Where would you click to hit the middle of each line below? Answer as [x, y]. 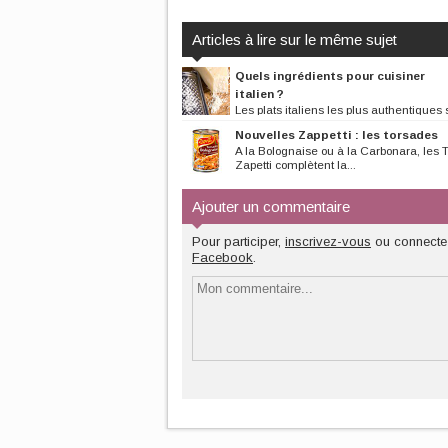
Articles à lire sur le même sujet [294, 39]
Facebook [222, 257]
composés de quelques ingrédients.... [282, 123]
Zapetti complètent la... [295, 164]
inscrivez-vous [328, 241]
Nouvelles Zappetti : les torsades [336, 134]
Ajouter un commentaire [271, 206]
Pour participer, [238, 241]
